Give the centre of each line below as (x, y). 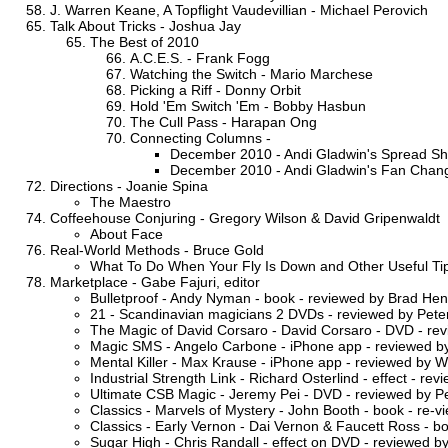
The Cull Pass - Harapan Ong (223, 121)
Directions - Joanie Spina (129, 185)
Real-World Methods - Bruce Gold (157, 249)
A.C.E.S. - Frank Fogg (200, 57)
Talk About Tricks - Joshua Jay (145, 25)
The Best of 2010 (144, 41)
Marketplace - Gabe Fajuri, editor (155, 281)
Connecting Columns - (200, 137)
